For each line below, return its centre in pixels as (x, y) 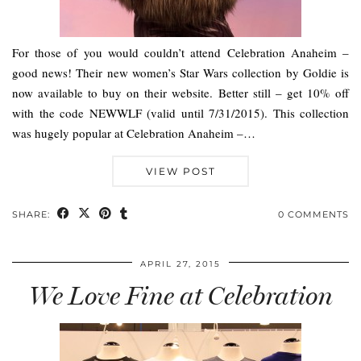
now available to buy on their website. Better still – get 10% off (180, 93)
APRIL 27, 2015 (180, 264)
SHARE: (33, 215)
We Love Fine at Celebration (180, 296)
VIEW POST (180, 172)
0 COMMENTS (313, 215)
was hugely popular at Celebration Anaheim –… (134, 133)
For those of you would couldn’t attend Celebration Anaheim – (180, 53)
